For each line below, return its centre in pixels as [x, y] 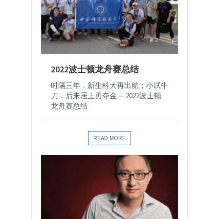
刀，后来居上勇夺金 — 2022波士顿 [106, 95]
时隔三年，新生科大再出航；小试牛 [109, 85]
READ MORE [109, 138]
